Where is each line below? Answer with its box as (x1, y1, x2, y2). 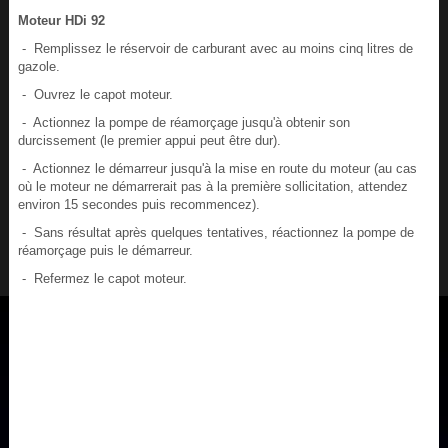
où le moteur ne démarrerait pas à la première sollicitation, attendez (17, 179, 408, 195)
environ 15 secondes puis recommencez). (17, 197, 260, 213)
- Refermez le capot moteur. (17, 271, 187, 287)
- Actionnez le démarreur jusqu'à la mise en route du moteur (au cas (17, 161, 417, 177)
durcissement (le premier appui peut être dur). (17, 133, 281, 149)
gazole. (17, 59, 60, 75)
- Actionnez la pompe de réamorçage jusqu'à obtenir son (17, 115, 350, 131)
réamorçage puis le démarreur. (17, 243, 193, 259)
